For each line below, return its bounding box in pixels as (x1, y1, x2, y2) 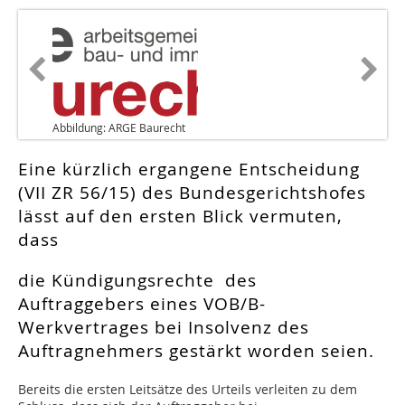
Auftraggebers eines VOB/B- (18, 292, 266, 316)
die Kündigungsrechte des (18, 268, 257, 293)
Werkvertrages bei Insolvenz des (18, 316, 309, 340)
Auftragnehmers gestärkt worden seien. (18, 339, 374, 363)
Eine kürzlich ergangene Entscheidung (18, 157, 360, 182)
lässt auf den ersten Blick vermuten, (18, 204, 343, 229)
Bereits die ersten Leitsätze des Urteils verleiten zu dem (18, 381, 357, 399)
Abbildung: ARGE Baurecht (52, 120, 185, 136)
